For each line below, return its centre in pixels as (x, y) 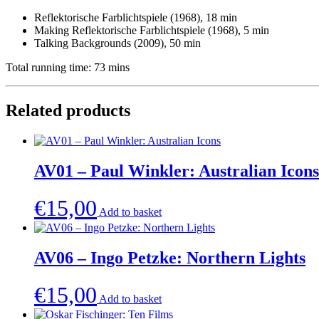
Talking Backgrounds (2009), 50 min (117, 43)
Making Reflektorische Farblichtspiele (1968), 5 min (152, 31)
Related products (68, 111)
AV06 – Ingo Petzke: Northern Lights (170, 257)
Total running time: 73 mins (68, 68)
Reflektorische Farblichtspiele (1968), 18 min (136, 18)
